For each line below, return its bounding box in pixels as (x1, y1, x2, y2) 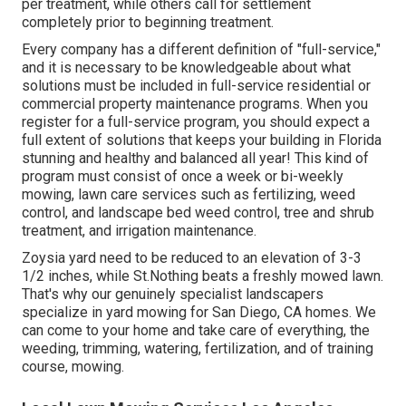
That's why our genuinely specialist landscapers (22, 285, 324, 304)
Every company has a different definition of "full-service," (22, 41, 381, 59)
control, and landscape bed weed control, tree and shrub (22, 204, 374, 222)
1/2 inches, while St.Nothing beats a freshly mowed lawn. (22, 267, 383, 285)
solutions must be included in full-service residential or (22, 77, 371, 95)
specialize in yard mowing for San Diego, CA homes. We (22, 304, 376, 322)
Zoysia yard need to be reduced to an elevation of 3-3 (22, 249, 362, 267)
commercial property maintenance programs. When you (22, 95, 368, 113)
